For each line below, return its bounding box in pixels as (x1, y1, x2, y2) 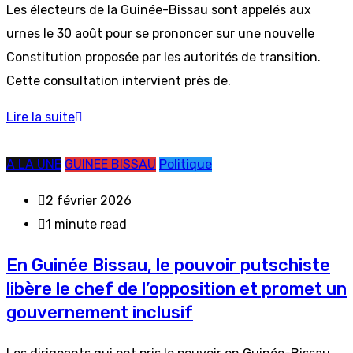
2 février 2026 (46, 193, 132, 208)
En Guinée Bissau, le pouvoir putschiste (6, 255, 330, 276)
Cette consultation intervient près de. (6, 73, 231, 88)
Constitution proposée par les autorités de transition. (6, 50, 321, 65)
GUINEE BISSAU (65, 157, 156, 172)
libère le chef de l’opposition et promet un (6, 278, 347, 299)
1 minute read (46, 217, 127, 232)
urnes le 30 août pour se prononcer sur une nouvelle (6, 26, 314, 41)
